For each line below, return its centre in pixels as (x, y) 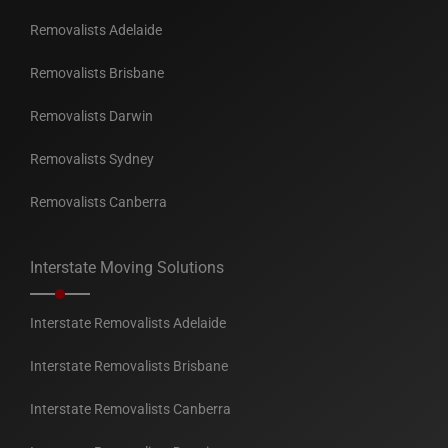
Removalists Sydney (92, 159)
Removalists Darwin (91, 116)
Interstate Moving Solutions (127, 267)
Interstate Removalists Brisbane (129, 366)
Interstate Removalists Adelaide (128, 323)
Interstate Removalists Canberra (130, 409)
